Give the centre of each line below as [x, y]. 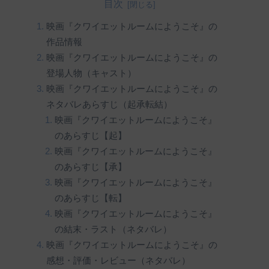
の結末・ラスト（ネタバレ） [113, 229]
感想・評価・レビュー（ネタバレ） [118, 260]
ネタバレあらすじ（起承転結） [109, 104]
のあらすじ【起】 [91, 135]
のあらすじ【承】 [91, 167]
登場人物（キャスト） [91, 73]
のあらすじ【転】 [91, 198]
